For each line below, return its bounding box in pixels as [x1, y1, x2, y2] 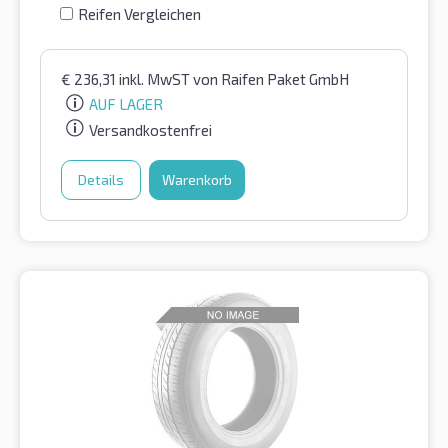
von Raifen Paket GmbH [193, 69, 349, 88]
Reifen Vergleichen [78, 4, 201, 23]
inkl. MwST [119, 69, 193, 88]
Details [78, 171, 124, 189]
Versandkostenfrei [89, 121, 212, 140]
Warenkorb [162, 171, 232, 189]
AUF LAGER [89, 95, 163, 114]
